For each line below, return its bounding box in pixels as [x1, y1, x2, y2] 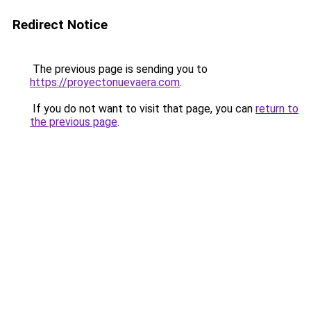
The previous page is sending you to [30, 62, 208, 76]
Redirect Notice [12, 17, 108, 33]
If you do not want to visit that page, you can [30, 102, 255, 115]
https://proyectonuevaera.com [30, 76, 180, 89]
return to [255, 102, 299, 115]
